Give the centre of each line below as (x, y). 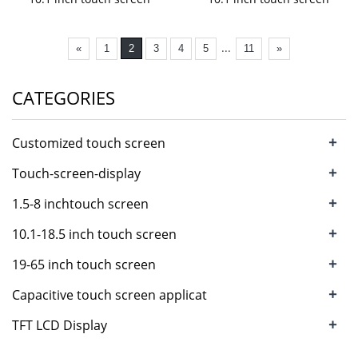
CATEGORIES (64, 97)
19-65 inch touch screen (84, 264)
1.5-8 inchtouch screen (80, 203)
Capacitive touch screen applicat (109, 294)
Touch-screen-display (76, 173)
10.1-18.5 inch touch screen (94, 234)
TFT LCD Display (60, 325)
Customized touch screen (89, 143)
